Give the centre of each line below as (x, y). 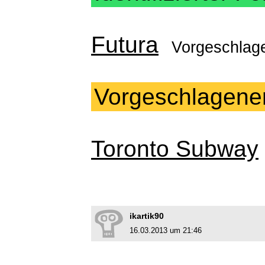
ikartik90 (147, 216)
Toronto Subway (175, 149)
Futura (125, 45)
